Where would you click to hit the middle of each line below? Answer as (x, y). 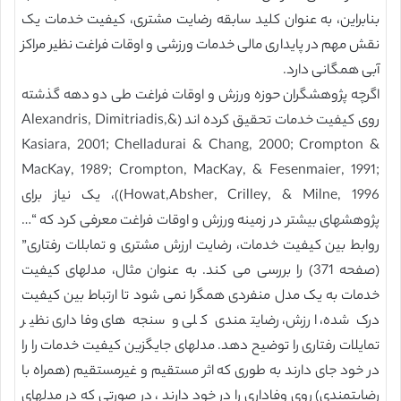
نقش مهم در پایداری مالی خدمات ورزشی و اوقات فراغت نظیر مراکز (200, 46)
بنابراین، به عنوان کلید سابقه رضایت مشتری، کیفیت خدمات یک (200, 21)
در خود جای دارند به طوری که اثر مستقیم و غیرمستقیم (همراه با (200, 372)
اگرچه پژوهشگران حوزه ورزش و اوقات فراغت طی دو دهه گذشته (200, 96)
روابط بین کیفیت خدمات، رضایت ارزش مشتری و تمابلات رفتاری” (200, 247)
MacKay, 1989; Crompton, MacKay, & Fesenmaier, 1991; (200, 171)
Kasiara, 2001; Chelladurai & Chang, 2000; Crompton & (200, 146)
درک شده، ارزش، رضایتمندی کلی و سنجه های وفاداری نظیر (200, 322)
